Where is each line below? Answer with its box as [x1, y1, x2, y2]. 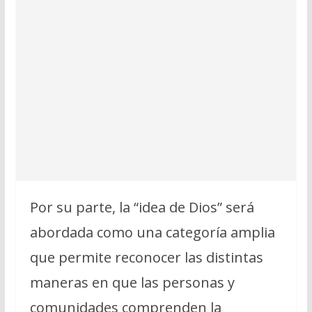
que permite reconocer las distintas [29, 247, 263, 267]
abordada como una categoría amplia [29, 222, 275, 242]
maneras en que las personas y [29, 272, 235, 292]
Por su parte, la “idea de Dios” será [29, 197, 254, 217]
